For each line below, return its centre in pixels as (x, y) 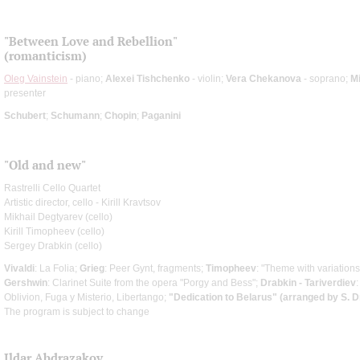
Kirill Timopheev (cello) (54, 231)
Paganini (161, 115)
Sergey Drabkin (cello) (53, 245)
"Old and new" (45, 165)
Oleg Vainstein (36, 78)
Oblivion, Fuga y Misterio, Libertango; (86, 297)
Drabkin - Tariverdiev (308, 282)
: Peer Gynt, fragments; (155, 268)
